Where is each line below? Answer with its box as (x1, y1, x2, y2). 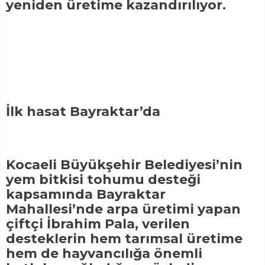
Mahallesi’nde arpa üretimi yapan (6, 201, 241, 218)
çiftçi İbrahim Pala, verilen (6, 216, 190, 232)
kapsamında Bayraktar (6, 186, 166, 203)
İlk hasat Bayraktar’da (6, 104, 160, 120)
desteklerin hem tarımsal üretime (6, 231, 243, 247)
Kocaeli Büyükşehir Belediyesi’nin (6, 157, 243, 173)
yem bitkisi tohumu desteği (6, 172, 201, 188)
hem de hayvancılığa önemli (6, 245, 202, 262)
